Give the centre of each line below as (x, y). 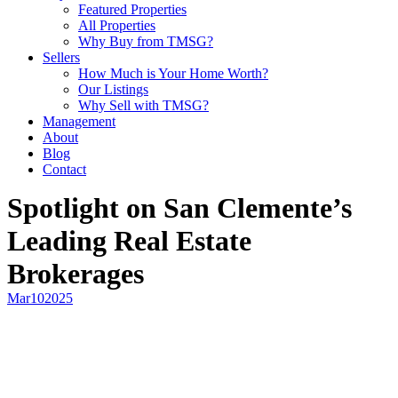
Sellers (61, 57)
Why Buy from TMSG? (146, 41)
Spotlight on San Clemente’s (179, 208)
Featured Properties (132, 9)
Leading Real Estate (129, 241)
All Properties (117, 25)
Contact (64, 169)
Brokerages (76, 274)
